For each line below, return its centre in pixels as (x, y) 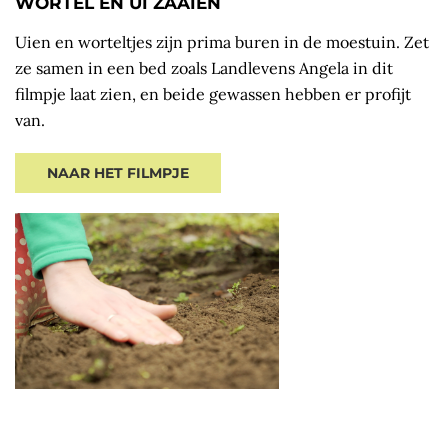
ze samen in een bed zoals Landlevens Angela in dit (204, 68)
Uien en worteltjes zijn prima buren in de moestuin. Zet (222, 42)
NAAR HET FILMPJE (118, 173)
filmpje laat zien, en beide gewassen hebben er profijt (213, 94)
